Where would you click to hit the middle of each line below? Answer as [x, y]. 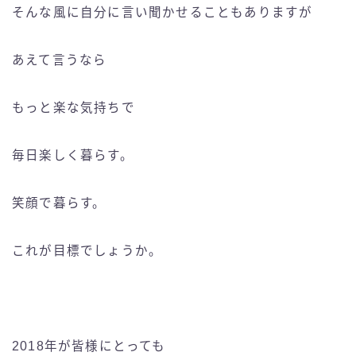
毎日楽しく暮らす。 [73, 156]
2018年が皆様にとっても [89, 346]
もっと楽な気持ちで [74, 108]
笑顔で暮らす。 [59, 203]
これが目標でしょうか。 [87, 251]
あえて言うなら [60, 60]
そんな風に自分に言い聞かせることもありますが [163, 13]
